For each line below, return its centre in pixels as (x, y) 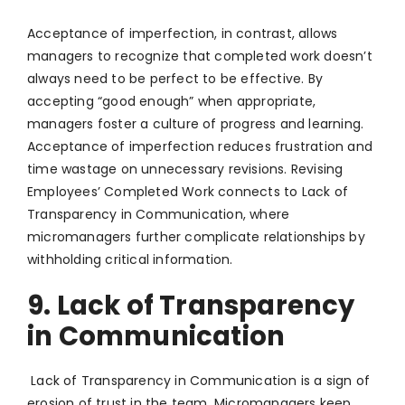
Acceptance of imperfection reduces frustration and (200, 147)
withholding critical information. (130, 260)
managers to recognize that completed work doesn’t (200, 57)
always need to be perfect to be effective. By (175, 79)
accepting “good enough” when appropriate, (172, 102)
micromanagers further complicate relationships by (196, 237)
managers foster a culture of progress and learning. (196, 124)
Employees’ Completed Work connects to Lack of (188, 192)
